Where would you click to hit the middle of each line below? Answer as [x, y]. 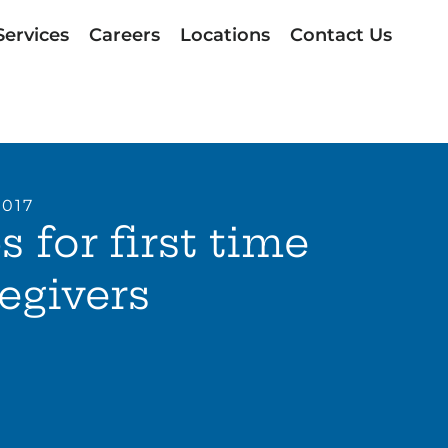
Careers [124, 35]
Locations [224, 35]
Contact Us [340, 35]
